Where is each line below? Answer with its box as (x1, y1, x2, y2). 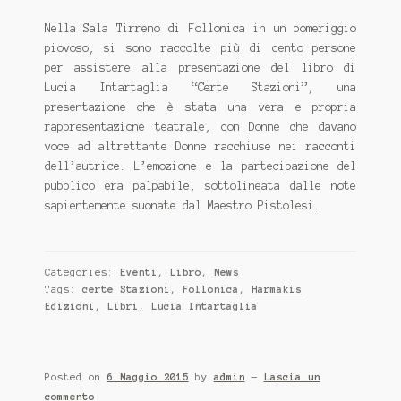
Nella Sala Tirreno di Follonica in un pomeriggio (44, 22, 357, 35)
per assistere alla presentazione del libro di (44, 62, 357, 74)
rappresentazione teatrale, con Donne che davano (44, 121, 357, 133)
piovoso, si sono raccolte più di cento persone (44, 42, 357, 55)
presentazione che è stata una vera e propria (44, 101, 357, 114)
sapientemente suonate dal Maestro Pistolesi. (44, 200, 320, 212)
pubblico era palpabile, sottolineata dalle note (44, 180, 357, 192)
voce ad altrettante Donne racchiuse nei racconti (44, 141, 357, 153)
